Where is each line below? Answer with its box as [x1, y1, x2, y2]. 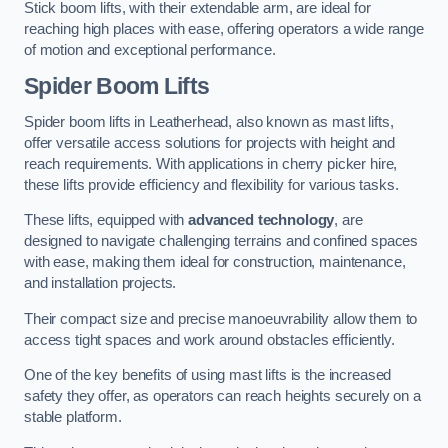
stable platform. [24, 409, 122, 426]
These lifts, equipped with [24, 212, 189, 229]
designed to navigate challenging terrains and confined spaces [24, 233, 419, 250]
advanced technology [188, 212, 335, 229]
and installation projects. [24, 275, 177, 292]
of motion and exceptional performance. [24, 41, 276, 58]
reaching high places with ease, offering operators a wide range [24, 20, 424, 37]
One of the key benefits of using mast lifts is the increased [24, 367, 392, 384]
